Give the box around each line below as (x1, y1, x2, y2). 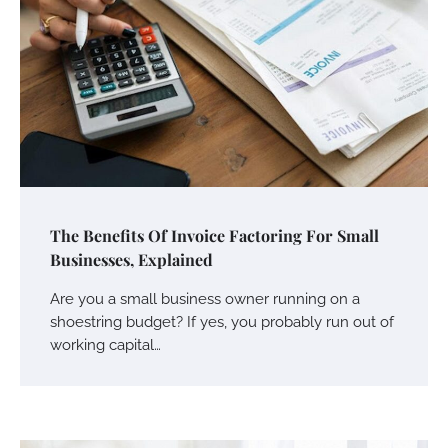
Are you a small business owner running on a (50, 289, 360, 307)
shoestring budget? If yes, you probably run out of (50, 312, 394, 330)
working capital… (50, 335, 161, 353)
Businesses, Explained (50, 248, 213, 270)
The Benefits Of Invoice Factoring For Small (50, 224, 379, 246)
